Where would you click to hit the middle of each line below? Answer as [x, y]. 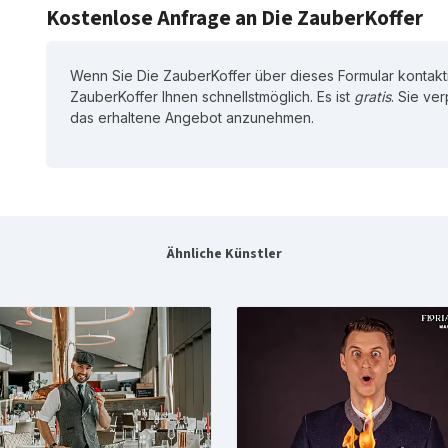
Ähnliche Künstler [224, 253]
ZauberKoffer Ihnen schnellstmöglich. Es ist [212, 96]
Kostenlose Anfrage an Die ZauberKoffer [234, 17]
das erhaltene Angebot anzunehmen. [192, 117]
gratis [372, 96]
